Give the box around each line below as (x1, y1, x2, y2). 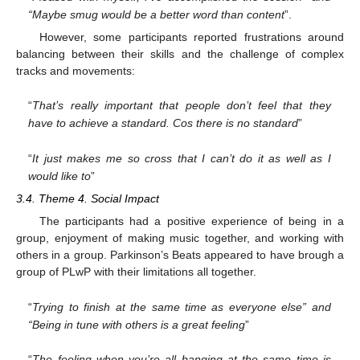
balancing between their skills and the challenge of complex (16, 47, 344, 60)
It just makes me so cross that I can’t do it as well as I (32, 151, 331, 165)
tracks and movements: (16, 63, 135, 77)
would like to (28, 169, 92, 182)
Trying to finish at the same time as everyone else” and (32, 300, 331, 313)
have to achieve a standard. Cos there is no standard (28, 117, 299, 130)
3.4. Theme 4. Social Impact (16, 192, 159, 206)
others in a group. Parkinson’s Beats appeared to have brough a (16, 248, 344, 262)
